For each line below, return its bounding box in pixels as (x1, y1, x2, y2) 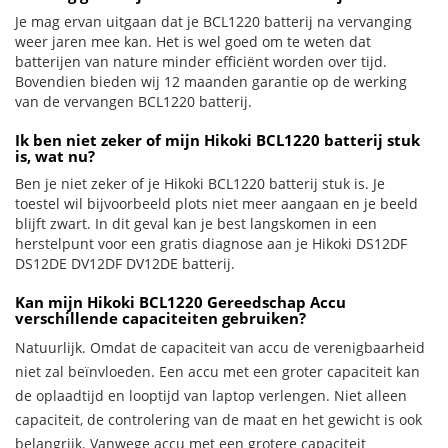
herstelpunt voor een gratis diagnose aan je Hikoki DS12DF (15, 234, 407, 253)
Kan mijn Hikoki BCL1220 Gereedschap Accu (15, 292, 346, 312)
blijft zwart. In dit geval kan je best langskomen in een (15, 214, 377, 233)
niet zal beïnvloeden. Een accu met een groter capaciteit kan (15, 362, 420, 381)
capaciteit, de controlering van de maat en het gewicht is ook (15, 410, 422, 429)
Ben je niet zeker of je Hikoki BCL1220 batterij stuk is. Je (15, 174, 385, 193)
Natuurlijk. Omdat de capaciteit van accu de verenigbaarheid (15, 338, 425, 357)
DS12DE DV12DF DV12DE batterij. (15, 254, 235, 273)
